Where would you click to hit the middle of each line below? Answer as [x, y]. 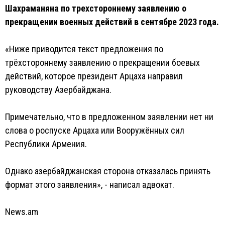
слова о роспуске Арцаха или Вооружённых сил [95, 130]
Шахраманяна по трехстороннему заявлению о [96, 8]
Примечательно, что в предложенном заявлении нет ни [109, 117]
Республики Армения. [46, 144]
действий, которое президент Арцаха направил [94, 76]
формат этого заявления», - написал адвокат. [90, 185]
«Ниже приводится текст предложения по [84, 49]
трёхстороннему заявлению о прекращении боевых [102, 63]
